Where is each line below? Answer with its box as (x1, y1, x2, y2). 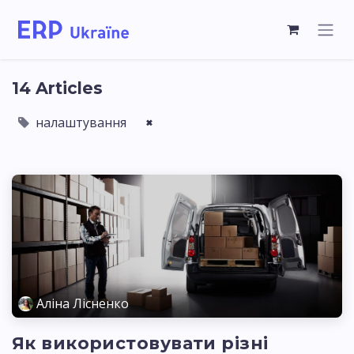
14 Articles (12, 77, 103, 98)
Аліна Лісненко (36, 295, 130, 313)
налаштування (36, 113, 126, 131)
